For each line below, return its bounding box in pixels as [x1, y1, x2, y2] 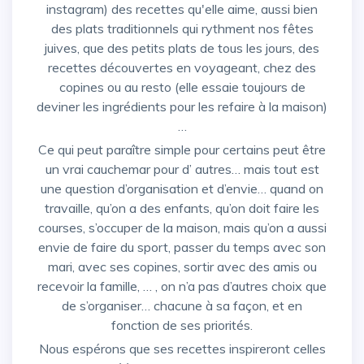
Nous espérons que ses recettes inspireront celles [38, 340, 49, 357]
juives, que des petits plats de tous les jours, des [45, 40, 319, 57]
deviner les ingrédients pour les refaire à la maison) [37, 98, 327, 115]
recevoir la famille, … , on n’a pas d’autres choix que [37, 278, 327, 295]
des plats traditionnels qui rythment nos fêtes [50, 20, 314, 37]
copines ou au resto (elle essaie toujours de [58, 79, 305, 96]
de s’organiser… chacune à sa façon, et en [62, 297, 302, 314]
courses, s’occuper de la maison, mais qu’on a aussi [37, 219, 327, 236]
